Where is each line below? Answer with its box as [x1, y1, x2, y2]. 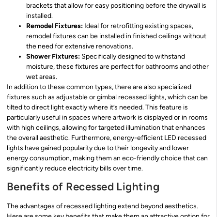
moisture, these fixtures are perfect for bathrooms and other [26, 62, 209, 71]
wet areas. [26, 73, 57, 81]
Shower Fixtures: [26, 52, 80, 61]
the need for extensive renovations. [26, 42, 133, 51]
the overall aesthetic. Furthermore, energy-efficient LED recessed [7, 134, 206, 142]
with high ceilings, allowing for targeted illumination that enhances [7, 124, 205, 132]
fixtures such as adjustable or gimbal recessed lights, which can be [7, 93, 208, 102]
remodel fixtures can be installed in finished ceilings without [26, 32, 206, 41]
